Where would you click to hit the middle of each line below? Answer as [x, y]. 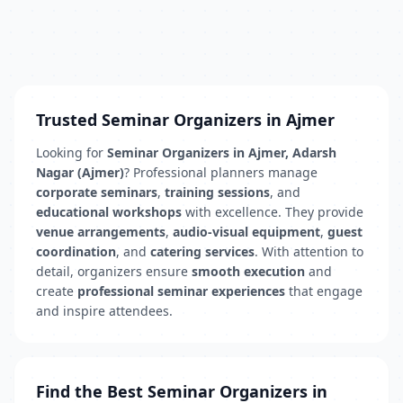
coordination [76, 251]
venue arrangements [101, 232]
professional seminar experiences [181, 291]
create [57, 291]
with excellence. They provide [273, 212]
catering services [202, 251]
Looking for [72, 152]
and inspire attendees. [104, 311]
